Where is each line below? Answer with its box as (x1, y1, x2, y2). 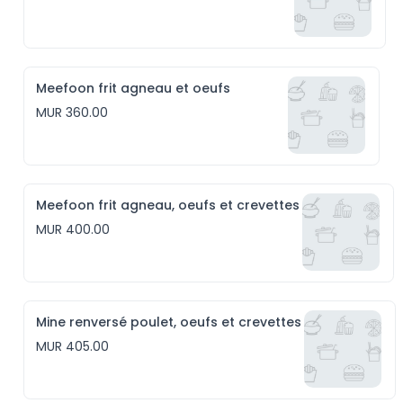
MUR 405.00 (36, 337, 110, 355)
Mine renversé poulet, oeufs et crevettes (36, 313, 302, 331)
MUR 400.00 (36, 220, 111, 238)
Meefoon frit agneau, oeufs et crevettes (36, 196, 300, 214)
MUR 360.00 (36, 103, 109, 121)
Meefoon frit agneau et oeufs (36, 79, 231, 97)
